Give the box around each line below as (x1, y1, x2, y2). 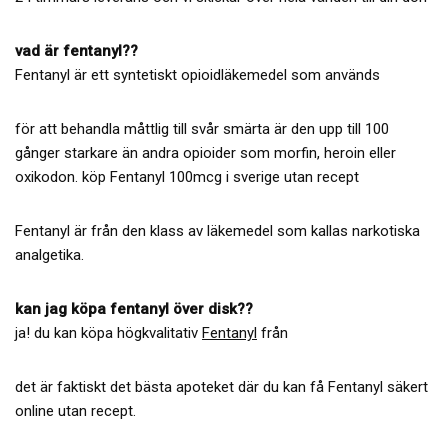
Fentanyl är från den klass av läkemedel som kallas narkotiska (15, 221, 420, 240)
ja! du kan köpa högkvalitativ (15, 323, 202, 342)
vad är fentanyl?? (15, 41, 138, 60)
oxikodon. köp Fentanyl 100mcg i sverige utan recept (15, 167, 359, 186)
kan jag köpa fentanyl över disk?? (15, 299, 253, 318)
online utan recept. (15, 401, 136, 420)
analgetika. (15, 245, 84, 264)
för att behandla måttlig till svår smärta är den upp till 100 (15, 119, 389, 138)
